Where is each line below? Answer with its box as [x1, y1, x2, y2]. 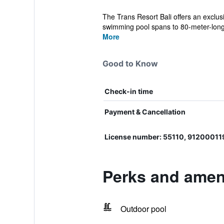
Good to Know [102, 58, 158, 68]
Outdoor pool [120, 203, 166, 214]
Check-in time [104, 87, 153, 95]
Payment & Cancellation [104, 107, 185, 116]
